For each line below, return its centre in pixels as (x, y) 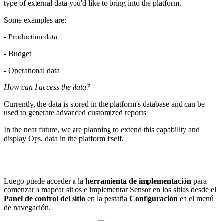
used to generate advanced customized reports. (76, 112)
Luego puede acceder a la (45, 181)
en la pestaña (107, 198)
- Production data (31, 37)
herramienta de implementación (138, 181)
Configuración (153, 198)
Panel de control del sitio (45, 198)
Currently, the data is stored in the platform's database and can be (104, 104)
